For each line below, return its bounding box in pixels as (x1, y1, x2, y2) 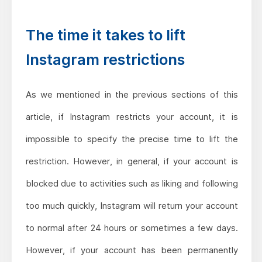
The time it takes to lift (25, 25, 185, 44)
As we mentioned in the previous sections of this (25, 88, 238, 100)
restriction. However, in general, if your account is (25, 155, 238, 167)
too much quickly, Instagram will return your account (25, 199, 238, 211)
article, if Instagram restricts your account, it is (25, 111, 238, 122)
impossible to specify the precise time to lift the (25, 133, 238, 144)
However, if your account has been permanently (25, 244, 238, 256)
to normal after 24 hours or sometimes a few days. (25, 222, 238, 233)
